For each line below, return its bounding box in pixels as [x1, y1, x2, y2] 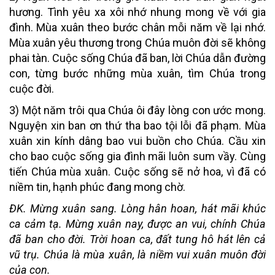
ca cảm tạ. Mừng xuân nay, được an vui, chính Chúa [9, 217, 266, 230]
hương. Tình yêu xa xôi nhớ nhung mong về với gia [9, 5, 266, 18]
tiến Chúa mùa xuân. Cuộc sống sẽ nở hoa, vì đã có [9, 165, 266, 178]
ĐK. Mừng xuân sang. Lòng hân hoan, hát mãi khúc [9, 201, 266, 215]
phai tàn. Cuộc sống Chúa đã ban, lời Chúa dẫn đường [9, 51, 266, 64]
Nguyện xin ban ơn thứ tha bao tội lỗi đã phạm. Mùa [9, 118, 266, 132]
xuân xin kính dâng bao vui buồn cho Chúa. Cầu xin [9, 134, 266, 147]
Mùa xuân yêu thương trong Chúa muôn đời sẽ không [9, 36, 266, 49]
